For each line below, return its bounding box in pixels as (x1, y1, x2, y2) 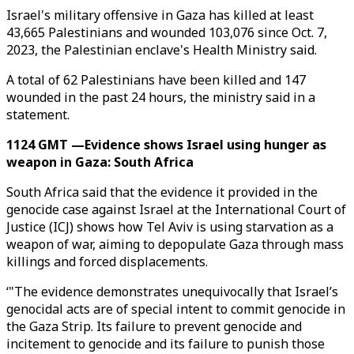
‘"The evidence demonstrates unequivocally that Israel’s (6, 283, 338, 300)
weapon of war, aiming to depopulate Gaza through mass (6, 235, 344, 253)
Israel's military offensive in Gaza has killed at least (6, 6, 314, 24)
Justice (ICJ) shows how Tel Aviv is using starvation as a (6, 218, 333, 235)
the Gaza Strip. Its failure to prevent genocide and (6, 318, 302, 335)
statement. (6, 106, 70, 123)
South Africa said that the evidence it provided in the (6, 183, 318, 201)
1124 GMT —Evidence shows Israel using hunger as (6, 136, 326, 153)
